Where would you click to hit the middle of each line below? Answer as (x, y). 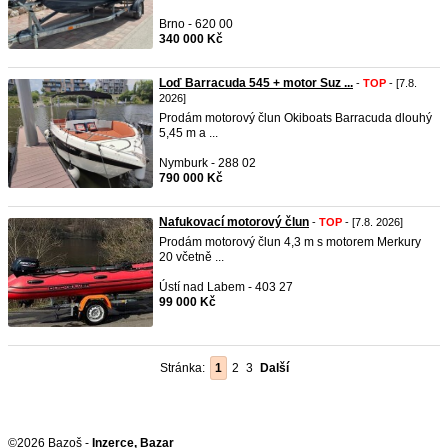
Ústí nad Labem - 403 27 (226, 287)
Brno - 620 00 (196, 24)
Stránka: (185, 368)
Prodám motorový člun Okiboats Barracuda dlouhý (295, 118)
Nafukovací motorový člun (234, 222)
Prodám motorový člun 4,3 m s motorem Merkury (290, 242)
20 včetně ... (191, 257)
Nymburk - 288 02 (207, 163)
